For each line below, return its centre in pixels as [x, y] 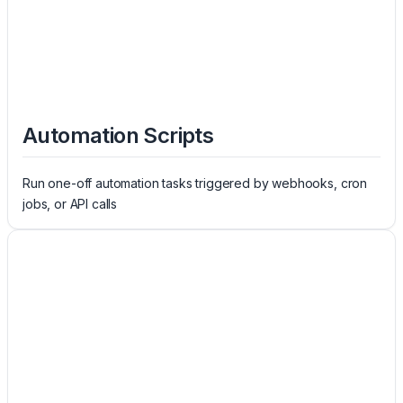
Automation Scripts [118, 135]
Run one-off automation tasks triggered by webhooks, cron [195, 184]
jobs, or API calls [70, 204]
